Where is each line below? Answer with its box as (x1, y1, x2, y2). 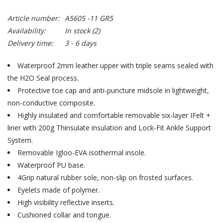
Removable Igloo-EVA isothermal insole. (17, 148, 146, 157)
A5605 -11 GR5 (65, 13, 113, 23)
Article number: (7, 13, 60, 23)
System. (7, 135, 33, 145)
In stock (65, 26, 90, 35)
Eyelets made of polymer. (17, 185, 100, 195)
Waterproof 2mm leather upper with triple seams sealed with (17, 61, 214, 70)
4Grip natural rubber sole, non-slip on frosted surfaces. (17, 173, 193, 182)
